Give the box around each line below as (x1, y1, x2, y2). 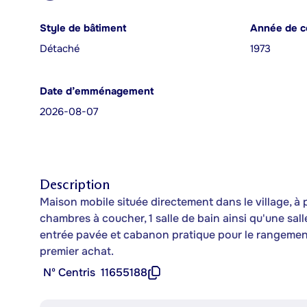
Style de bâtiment (40, 22, 126, 35)
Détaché (40, 42, 79, 56)
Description (40, 176, 110, 193)
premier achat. (40, 244, 114, 258)
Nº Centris (43, 265, 95, 280)
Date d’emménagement (40, 85, 153, 98)
